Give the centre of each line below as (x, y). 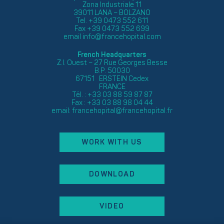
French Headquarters (112, 54)
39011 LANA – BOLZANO (112, 12)
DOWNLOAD (112, 174)
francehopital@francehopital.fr (122, 110)
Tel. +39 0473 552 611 (112, 20)
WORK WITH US (112, 142)
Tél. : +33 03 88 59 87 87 (112, 94)
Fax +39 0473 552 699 (112, 28)
